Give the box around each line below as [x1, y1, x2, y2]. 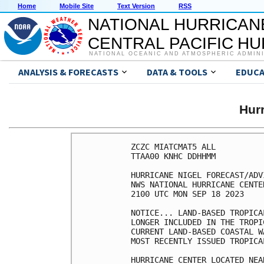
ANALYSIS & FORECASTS [18, 66, 118, 78]
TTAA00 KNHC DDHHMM [131, 151, 216, 161]
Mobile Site [60, 2, 94, 10]
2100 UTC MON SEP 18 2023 [131, 189, 244, 199]
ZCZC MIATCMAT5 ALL [131, 141, 216, 151]
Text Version [117, 2, 155, 10]
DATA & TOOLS [147, 66, 207, 78]
